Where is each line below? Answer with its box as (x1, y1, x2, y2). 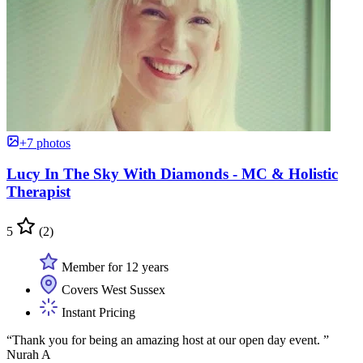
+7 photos (19, 135, 70, 150)
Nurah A (6, 347, 51, 361)
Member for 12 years (58, 259, 169, 274)
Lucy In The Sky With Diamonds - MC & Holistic (6, 165, 338, 183)
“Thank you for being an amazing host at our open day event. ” (6, 332, 329, 347)
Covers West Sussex (58, 282, 165, 297)
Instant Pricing (58, 305, 135, 319)
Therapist (6, 183, 70, 201)
